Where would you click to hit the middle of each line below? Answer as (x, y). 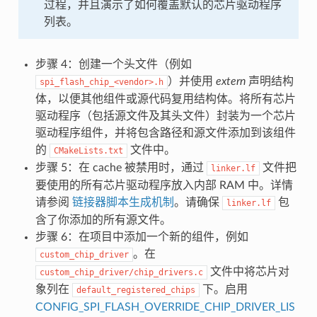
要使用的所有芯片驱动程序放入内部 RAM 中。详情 (164, 185)
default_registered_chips (136, 290)
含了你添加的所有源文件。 (103, 220)
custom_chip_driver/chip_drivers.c (121, 272)
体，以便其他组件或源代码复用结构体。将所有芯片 (165, 99)
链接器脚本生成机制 (123, 202)
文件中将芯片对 (248, 271)
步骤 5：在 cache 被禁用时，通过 (121, 167)
